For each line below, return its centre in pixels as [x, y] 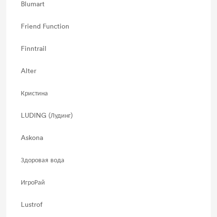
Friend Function [45, 26]
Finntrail [34, 48]
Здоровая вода [43, 160]
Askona [32, 137]
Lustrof [32, 204]
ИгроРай [33, 182]
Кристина [35, 93]
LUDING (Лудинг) [47, 115]
